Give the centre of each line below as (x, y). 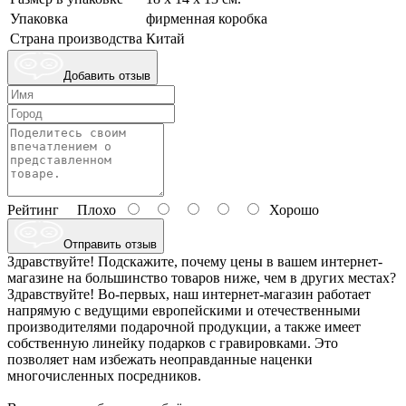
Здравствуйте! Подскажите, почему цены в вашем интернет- (195, 262)
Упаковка (39, 19)
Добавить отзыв (107, 76)
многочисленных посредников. (104, 376)
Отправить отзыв (110, 245)
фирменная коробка (207, 19)
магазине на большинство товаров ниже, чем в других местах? (202, 278)
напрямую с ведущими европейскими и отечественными (184, 311)
